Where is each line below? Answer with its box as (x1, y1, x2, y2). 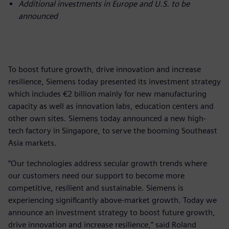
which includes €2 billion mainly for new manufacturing (8, 88, 207, 99)
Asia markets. (8, 138, 57, 148)
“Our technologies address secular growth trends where (8, 158, 207, 168)
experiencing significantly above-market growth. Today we (8, 195, 217, 205)
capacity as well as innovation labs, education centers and (8, 101, 214, 111)
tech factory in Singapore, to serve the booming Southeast (8, 125, 217, 135)
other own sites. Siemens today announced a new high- (8, 113, 206, 123)
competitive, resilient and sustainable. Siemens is (8, 182, 184, 193)
